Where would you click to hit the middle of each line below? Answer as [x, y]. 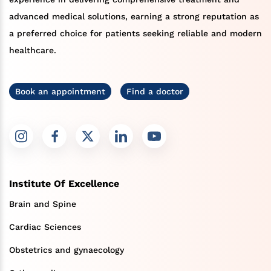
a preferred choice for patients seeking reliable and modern [135, 34]
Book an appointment [60, 92]
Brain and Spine [43, 204]
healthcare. [33, 51]
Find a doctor [155, 92]
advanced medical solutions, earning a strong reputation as [134, 17]
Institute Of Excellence [64, 184]
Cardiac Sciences [45, 227]
